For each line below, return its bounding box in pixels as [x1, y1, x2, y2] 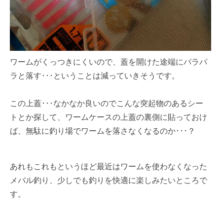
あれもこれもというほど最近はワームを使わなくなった [10, 161, 208, 171]
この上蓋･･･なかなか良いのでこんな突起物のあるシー [10, 98, 204, 108]
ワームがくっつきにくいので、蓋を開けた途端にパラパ [10, 56, 208, 67]
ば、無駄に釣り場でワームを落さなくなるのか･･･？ [10, 125, 196, 136]
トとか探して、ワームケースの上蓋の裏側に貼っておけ [10, 111, 208, 122]
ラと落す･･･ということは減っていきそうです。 [10, 70, 180, 80]
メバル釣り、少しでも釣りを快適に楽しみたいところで [10, 175, 208, 185]
